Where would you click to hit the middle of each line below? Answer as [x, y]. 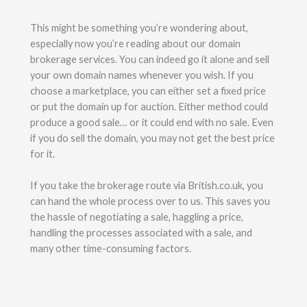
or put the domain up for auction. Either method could [149, 107]
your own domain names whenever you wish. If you [142, 75]
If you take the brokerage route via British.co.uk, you [146, 185]
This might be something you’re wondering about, [139, 28]
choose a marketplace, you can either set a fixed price [148, 91]
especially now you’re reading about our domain [135, 44]
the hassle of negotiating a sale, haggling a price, [136, 217]
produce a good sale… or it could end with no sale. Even [151, 122]
